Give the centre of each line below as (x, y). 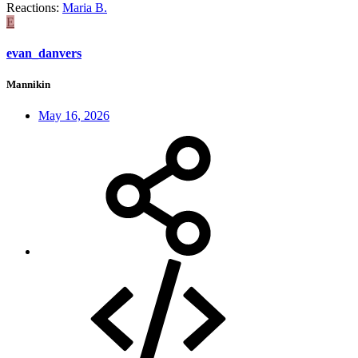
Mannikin (28, 85)
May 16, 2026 (74, 116)
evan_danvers (44, 53)
